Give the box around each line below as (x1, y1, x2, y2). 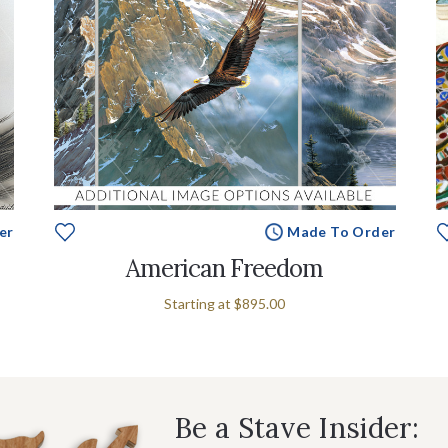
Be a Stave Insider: (174, 409, 420, 446)
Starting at (164, 294, 234, 312)
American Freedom (126, 252, 323, 284)
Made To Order (287, 222, 396, 240)
